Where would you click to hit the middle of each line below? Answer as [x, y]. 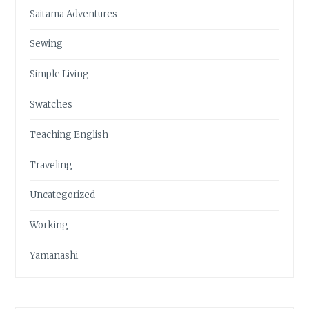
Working [49, 226]
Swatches [51, 105]
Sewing [47, 44]
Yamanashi [54, 255]
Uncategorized [63, 195]
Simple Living [60, 74]
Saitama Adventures [74, 14]
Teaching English [69, 134]
